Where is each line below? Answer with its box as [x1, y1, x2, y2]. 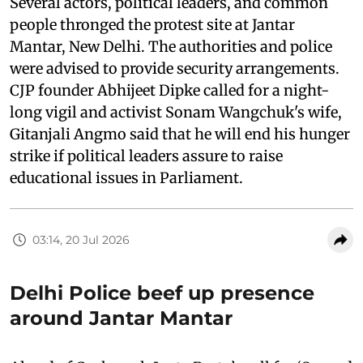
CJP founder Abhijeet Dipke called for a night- [10, 81, 329, 100]
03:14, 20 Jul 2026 [32, 232, 130, 247]
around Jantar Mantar [10, 306, 233, 331]
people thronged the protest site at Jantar [10, 15, 295, 35]
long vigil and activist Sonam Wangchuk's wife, [10, 103, 342, 122]
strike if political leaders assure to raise [10, 147, 283, 166]
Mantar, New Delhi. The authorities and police [10, 37, 332, 57]
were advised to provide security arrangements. [10, 59, 340, 79]
